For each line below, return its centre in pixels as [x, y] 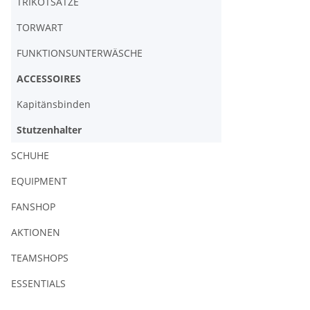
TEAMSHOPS [40, 258]
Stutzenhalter [49, 130]
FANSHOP [33, 207]
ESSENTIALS [38, 283]
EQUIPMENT [39, 181]
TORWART [40, 27]
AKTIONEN [36, 232]
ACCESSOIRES [49, 79]
